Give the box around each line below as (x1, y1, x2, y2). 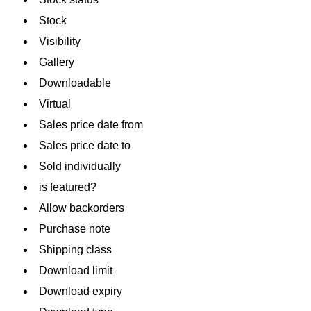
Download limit (39, 264, 113, 276)
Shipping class (39, 243, 112, 255)
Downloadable (39, 76, 112, 89)
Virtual (39, 97, 72, 110)
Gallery (39, 56, 75, 68)
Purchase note (39, 222, 111, 235)
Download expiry (39, 285, 123, 297)
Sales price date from (39, 118, 144, 131)
